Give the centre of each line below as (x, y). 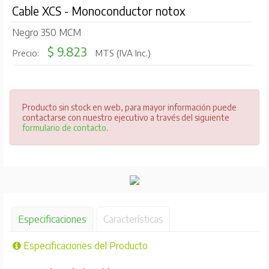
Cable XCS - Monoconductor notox (98, 11)
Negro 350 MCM (46, 33)
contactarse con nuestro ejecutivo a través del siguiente (125, 118)
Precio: (27, 53)
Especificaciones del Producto (84, 246)
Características (133, 219)
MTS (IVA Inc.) (122, 53)
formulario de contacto (64, 128)
